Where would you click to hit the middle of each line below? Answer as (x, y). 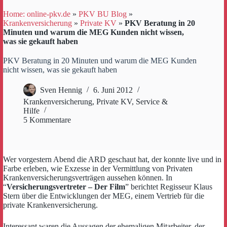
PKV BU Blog (103, 14)
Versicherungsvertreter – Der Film (66, 187)
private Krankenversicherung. (50, 205)
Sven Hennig (61, 90)
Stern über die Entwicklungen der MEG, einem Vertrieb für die (104, 196)
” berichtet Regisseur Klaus (169, 187)
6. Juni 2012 (113, 90)
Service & (152, 102)
